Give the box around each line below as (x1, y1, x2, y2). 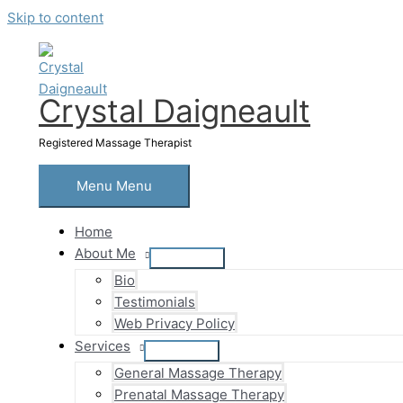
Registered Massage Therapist (39, 136, 192, 149)
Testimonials (114, 293, 195, 310)
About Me (75, 245, 136, 262)
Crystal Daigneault (39, 92, 310, 130)
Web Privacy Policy (114, 315, 235, 332)
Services (75, 337, 130, 354)
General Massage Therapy (114, 364, 282, 381)
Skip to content (7, 9, 103, 26)
